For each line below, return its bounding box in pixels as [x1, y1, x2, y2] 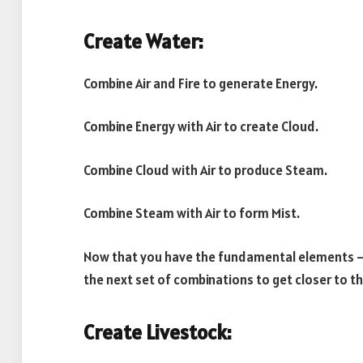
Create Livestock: [83, 319, 232, 346]
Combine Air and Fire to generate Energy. [83, 74, 318, 92]
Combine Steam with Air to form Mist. [83, 204, 300, 223]
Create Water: [83, 28, 203, 54]
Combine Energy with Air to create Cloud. [83, 117, 318, 136]
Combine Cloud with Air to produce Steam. [83, 160, 327, 179]
